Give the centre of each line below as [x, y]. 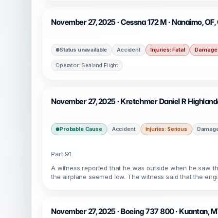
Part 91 [61, 154]
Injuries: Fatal [168, 50]
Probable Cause [81, 129]
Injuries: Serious [166, 129]
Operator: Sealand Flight [87, 65]
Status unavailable [83, 50]
